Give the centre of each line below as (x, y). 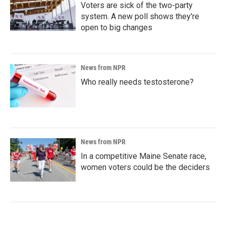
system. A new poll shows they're (140, 16)
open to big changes (117, 27)
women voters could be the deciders (145, 167)
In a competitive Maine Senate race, (144, 156)
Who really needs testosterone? (137, 82)
